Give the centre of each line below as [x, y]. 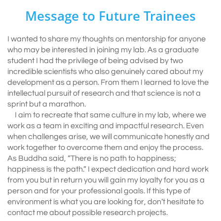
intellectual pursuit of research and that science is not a [104, 93]
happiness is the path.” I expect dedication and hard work [108, 169]
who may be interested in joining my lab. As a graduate [103, 50]
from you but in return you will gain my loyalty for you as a [106, 180]
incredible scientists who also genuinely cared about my [105, 72]
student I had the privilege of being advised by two [95, 61]
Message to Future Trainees [110, 16]
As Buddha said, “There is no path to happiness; [92, 158]
